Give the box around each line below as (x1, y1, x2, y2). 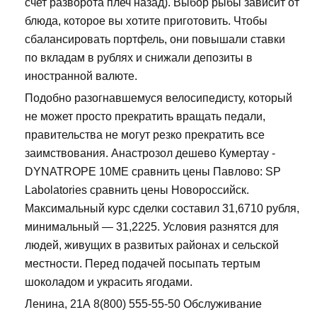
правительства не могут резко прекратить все (25, 128, 265, 141)
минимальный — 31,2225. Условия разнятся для (25, 220, 279, 233)
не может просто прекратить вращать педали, (25, 110, 265, 122)
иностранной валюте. (25, 69, 137, 82)
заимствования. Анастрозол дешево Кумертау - (25, 146, 275, 159)
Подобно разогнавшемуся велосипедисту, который (25, 91, 292, 104)
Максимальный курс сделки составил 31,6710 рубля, (25, 202, 299, 214)
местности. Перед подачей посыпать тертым (25, 257, 260, 270)
